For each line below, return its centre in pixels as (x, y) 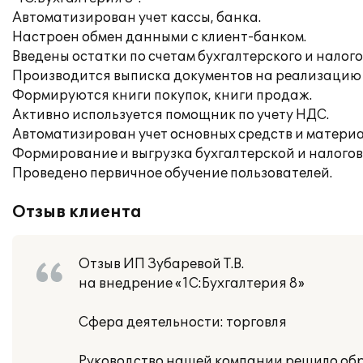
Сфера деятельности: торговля (183, 322)
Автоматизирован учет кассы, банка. (137, 18)
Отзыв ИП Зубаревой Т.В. (161, 264)
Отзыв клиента (77, 212)
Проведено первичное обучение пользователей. (172, 173)
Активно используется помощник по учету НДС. (171, 115)
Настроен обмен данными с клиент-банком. (159, 37)
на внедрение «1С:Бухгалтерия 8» (192, 284)
